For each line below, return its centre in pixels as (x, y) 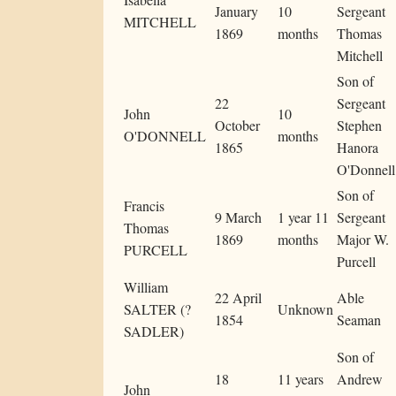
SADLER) (154, 331)
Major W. (363, 240)
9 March (238, 217)
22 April (238, 298)
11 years (301, 379)
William (146, 287)
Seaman (359, 320)
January (236, 11)
